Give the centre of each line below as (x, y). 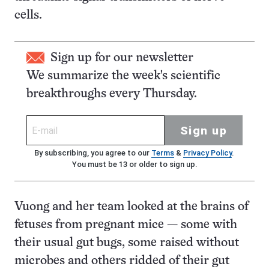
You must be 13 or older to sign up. (134, 164)
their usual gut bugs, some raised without (127, 243)
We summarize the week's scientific (123, 76)
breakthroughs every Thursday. (112, 94)
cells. (28, 15)
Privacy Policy (207, 153)
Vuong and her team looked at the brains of (131, 207)
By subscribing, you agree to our (92, 153)
